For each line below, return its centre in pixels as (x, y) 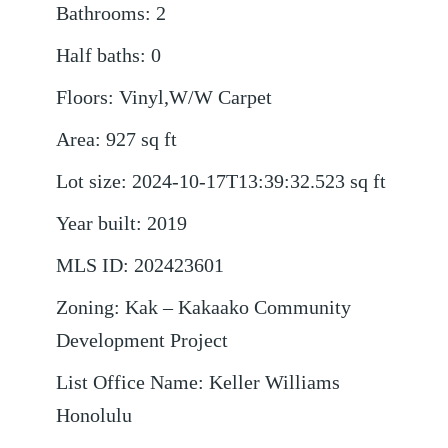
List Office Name (127, 383)
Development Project (142, 341)
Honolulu (94, 416)
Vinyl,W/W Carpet (196, 98)
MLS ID (90, 266)
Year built (96, 224)
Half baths (98, 56)
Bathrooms (101, 14)
